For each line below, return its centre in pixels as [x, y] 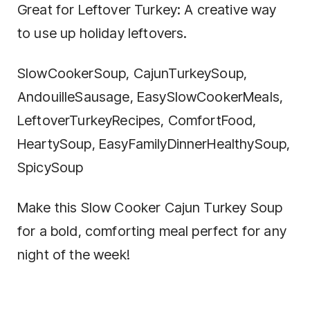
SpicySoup [51, 167]
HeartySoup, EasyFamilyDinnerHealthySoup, [154, 144]
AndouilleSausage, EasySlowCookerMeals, [151, 97]
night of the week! [74, 254]
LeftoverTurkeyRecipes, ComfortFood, [137, 120]
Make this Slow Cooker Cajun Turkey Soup [150, 207]
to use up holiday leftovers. [102, 33]
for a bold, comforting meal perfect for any [152, 231]
